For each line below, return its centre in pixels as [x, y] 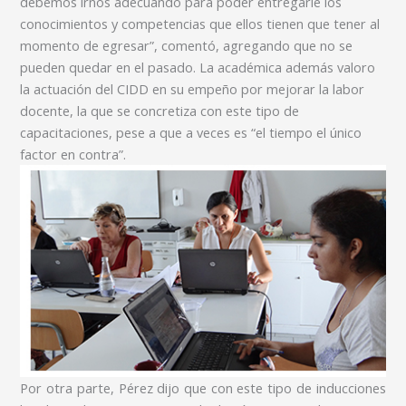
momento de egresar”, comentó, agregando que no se [187, 46]
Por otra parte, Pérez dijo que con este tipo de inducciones [203, 387]
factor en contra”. [73, 155]
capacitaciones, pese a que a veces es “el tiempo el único [191, 133]
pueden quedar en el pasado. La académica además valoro [198, 68]
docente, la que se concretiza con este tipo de [160, 111]
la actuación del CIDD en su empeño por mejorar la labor [193, 89]
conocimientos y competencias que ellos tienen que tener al [200, 24]
